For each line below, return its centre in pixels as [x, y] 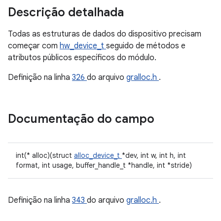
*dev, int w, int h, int [154, 155]
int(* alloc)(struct [45, 155]
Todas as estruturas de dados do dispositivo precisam [105, 34]
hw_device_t [83, 46]
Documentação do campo [83, 119]
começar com [34, 46]
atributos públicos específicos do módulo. [82, 58]
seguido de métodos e [146, 46]
